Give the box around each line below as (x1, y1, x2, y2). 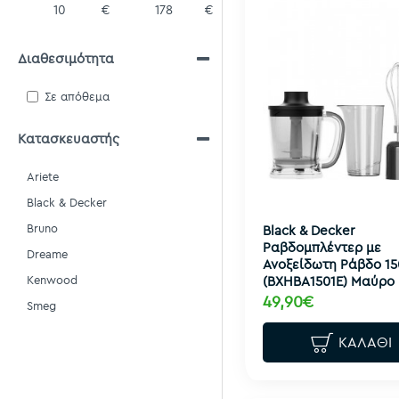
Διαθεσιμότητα (18, 50, 114, 67)
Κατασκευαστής (18, 130, 119, 147)
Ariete (27, 169, 59, 183)
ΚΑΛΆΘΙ (338, 333, 393, 352)
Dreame (27, 247, 68, 261)
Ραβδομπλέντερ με (263, 238, 381, 256)
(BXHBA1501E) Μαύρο (263, 272, 395, 289)
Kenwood (27, 273, 77, 287)
